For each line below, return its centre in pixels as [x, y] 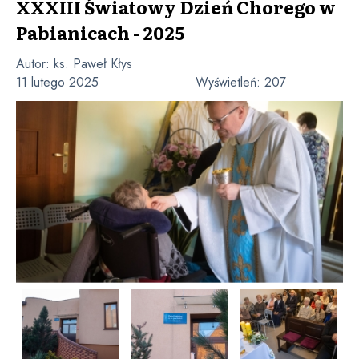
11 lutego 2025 [57, 82]
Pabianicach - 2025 [100, 32]
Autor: [35, 64]
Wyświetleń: [230, 82]
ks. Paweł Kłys [93, 64]
